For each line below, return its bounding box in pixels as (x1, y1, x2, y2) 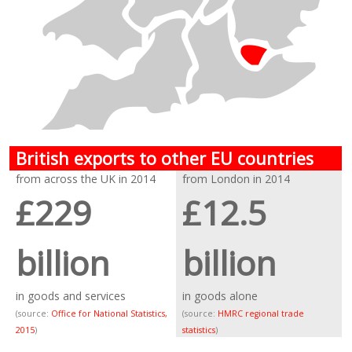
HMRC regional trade (218, 308, 305, 319)
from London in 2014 (182, 171, 291, 186)
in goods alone (182, 288, 258, 303)
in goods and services (16, 288, 126, 303)
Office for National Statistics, (51, 308, 168, 319)
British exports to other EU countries (16, 147, 314, 170)
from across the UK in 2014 (16, 171, 156, 186)
